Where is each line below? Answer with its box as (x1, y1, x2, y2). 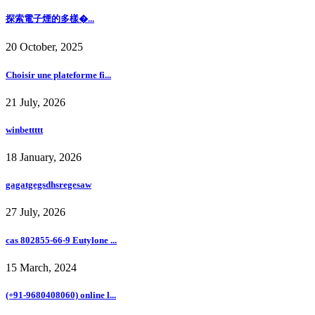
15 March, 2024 (6, 261, 77, 274)
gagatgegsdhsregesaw (6, 179, 91, 191)
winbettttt (6, 124, 43, 135)
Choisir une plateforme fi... (6, 69, 111, 80)
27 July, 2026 (6, 206, 65, 219)
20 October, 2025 (6, 41, 83, 53)
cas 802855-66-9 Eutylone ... (6, 234, 117, 245)
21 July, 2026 (6, 96, 65, 108)
